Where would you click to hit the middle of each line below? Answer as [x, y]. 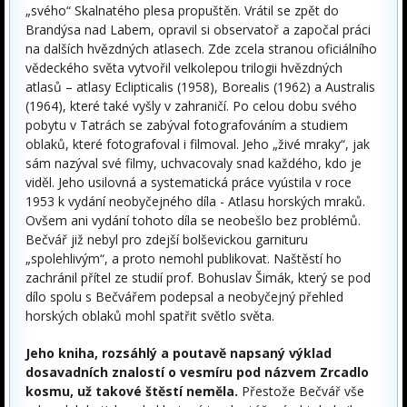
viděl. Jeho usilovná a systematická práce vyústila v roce [189, 183]
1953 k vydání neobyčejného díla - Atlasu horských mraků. [195, 202]
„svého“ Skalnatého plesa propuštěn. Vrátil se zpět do [182, 11]
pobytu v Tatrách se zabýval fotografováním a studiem [187, 125]
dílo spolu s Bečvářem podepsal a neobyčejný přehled [184, 297]
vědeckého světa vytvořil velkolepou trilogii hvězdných [184, 68]
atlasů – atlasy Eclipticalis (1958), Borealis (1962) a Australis [200, 87]
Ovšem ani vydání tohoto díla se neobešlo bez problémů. [193, 221]
